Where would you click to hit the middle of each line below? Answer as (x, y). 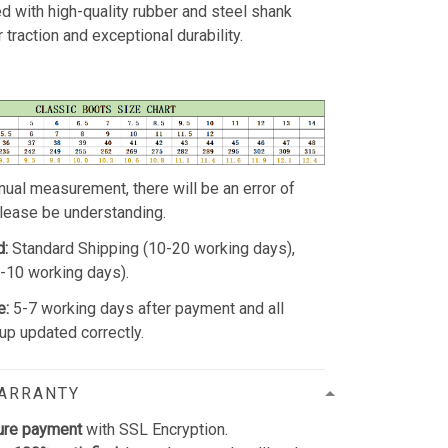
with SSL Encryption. (155, 429)
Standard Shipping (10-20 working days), (154, 248)
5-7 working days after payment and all (149, 308)
